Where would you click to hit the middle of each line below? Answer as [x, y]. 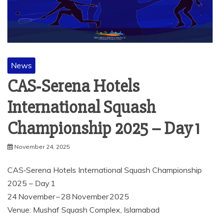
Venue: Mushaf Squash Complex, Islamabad [83, 210]
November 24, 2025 [42, 147]
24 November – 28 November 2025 [68, 197]
